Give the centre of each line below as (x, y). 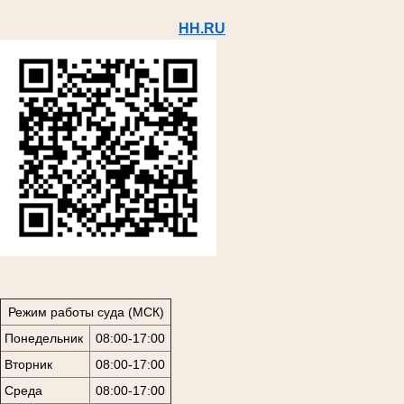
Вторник (28, 364)
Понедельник (43, 338)
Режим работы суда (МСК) (86, 312)
